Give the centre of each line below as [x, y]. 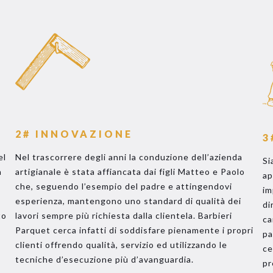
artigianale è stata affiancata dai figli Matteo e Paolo [130, 172]
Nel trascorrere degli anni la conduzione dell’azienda [129, 157]
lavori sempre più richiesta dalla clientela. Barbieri [123, 215]
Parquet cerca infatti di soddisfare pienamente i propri [134, 230]
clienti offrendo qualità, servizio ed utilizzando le [121, 245]
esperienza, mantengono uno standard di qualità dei [128, 201]
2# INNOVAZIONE [74, 134]
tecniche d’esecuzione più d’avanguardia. [104, 259]
